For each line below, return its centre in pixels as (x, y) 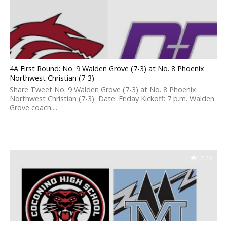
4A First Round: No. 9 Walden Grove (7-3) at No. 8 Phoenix (107, 69)
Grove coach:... (33, 108)
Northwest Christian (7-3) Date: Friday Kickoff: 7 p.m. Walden (112, 99)
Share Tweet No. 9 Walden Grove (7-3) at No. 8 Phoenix (103, 89)
